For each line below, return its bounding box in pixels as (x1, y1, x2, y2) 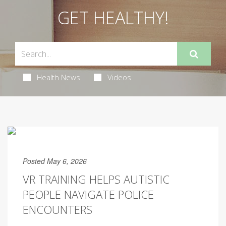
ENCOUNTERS (23, 202, 92, 217)
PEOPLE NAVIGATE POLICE (23, 187, 154, 202)
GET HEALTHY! (57, 6, 169, 29)
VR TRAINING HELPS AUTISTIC (23, 172, 169, 187)
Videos (107, 72, 131, 82)
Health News (36, 72, 80, 82)
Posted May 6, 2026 (23, 156, 87, 166)
